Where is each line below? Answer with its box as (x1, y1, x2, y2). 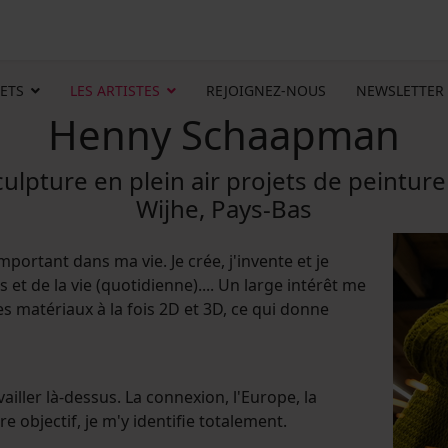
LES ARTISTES (70, 81, 160, 100)
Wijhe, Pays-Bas (136, 192, 312, 225)
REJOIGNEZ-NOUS (206, 81, 326, 100)
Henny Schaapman (48, 107, 400, 162)
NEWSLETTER (356, 81, 444, 100)
